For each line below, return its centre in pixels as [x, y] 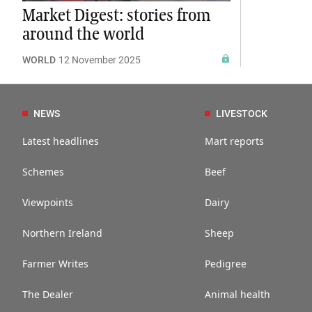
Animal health [238, 295]
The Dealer [48, 295]
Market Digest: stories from [116, 16]
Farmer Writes [55, 264]
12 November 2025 [100, 60]
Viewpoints [48, 203]
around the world [83, 35]
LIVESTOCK [242, 114]
